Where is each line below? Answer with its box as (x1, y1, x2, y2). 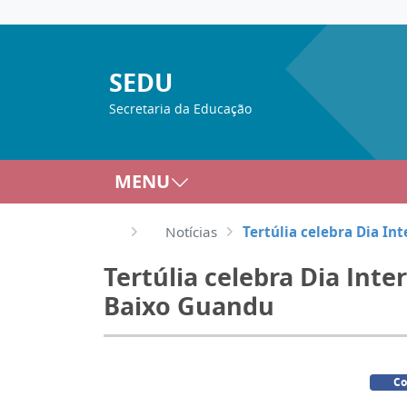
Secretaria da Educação (109, 100, 252, 117)
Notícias (165, 223, 217, 241)
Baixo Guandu (104, 289, 274, 323)
